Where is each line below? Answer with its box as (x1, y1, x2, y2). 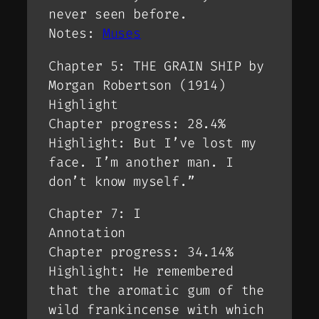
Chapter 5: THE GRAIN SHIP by (48, 57, 264, 75)
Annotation (48, 224, 126, 242)
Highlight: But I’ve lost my (48, 134, 257, 152)
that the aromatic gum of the (48, 282, 264, 300)
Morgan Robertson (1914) (48, 76, 226, 94)
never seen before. (48, 6, 187, 23)
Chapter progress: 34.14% (48, 244, 234, 261)
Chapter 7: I (48, 205, 141, 223)
